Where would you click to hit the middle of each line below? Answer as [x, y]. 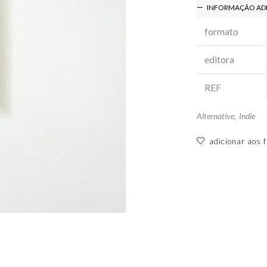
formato [221, 31]
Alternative [216, 116]
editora [219, 59]
